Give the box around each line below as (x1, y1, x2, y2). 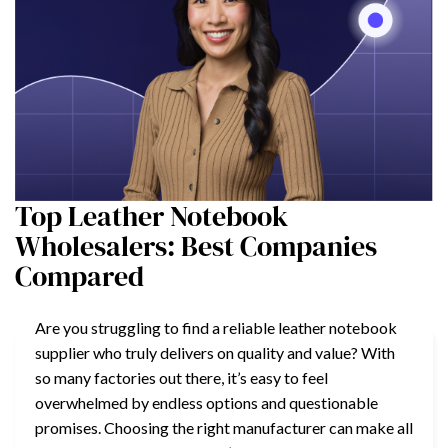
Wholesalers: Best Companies (15, 226, 377, 265)
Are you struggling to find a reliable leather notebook (35, 317, 397, 337)
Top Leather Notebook (15, 196, 288, 235)
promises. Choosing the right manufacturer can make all (35, 417, 413, 437)
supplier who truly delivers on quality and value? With (35, 342, 395, 362)
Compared (15, 256, 144, 295)
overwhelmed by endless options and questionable (35, 392, 378, 412)
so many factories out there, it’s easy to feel (35, 367, 328, 387)
